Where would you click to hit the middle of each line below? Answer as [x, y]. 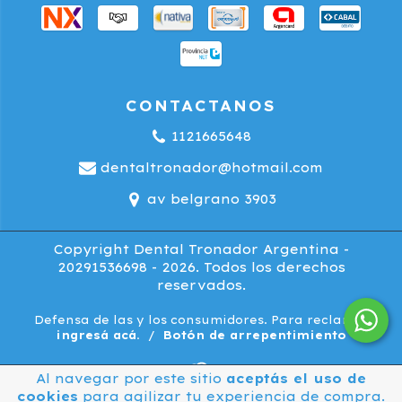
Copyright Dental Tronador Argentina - [201, 250]
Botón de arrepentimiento [255, 336]
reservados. [201, 286]
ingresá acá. [98, 336]
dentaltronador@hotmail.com [211, 168]
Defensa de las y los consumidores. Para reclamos [201, 320]
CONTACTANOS [201, 106]
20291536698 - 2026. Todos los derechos [201, 268]
